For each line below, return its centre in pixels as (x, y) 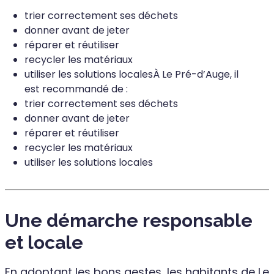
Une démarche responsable (129, 220)
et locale (44, 242)
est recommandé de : (76, 89)
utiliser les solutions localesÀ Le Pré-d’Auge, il (131, 74)
